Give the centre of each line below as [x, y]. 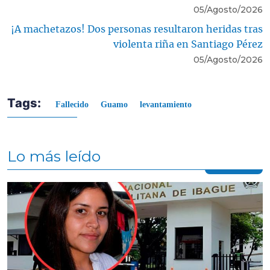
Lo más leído [54, 156]
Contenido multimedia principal [67, 186]
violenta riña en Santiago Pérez [188, 44]
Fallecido [72, 104]
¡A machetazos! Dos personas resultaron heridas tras [137, 29]
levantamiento [166, 104]
